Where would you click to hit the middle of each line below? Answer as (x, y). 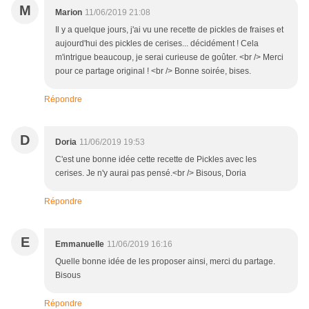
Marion (69, 13)
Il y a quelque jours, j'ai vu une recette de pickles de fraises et (169, 30)
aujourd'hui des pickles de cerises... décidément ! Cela (157, 44)
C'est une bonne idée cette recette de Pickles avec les (156, 160)
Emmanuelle (80, 245)
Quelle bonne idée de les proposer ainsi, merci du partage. (165, 262)
